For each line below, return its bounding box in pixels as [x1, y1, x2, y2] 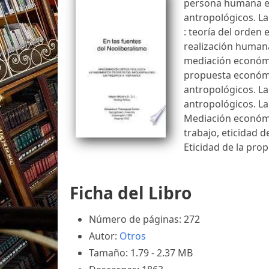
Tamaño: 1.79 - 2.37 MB [89, 246, 193, 259]
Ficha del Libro [70, 181, 192, 204]
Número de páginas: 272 [89, 213, 200, 226]
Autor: [89, 229, 119, 243]
